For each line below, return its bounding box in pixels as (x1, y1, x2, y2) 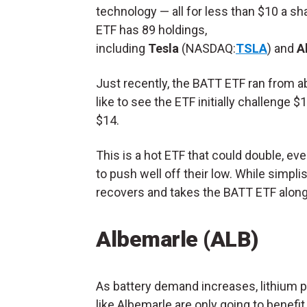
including (96, 41, 148, 56)
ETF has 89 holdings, (96, 23, 207, 38)
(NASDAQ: (179, 41, 236, 56)
